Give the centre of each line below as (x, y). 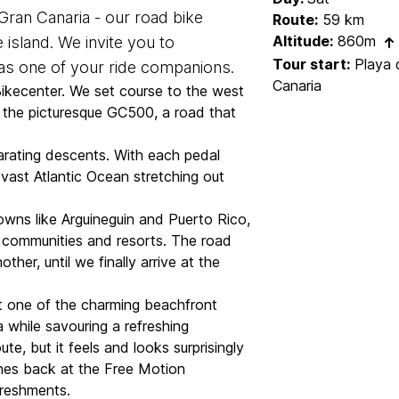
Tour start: (312, 64)
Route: (296, 20)
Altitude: (303, 41)
